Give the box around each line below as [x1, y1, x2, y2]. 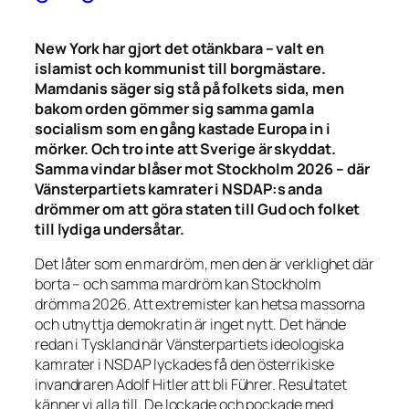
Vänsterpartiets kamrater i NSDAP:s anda [35, 178, 323, 199]
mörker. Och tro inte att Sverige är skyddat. [35, 138, 336, 159]
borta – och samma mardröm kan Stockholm [35, 274, 322, 295]
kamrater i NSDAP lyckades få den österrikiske [35, 354, 334, 375]
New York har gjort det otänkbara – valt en [35, 37, 324, 58]
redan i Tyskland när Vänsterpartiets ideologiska [35, 334, 345, 355]
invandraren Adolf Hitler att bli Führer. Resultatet [35, 374, 347, 395]
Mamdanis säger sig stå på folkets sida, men [35, 78, 344, 99]
